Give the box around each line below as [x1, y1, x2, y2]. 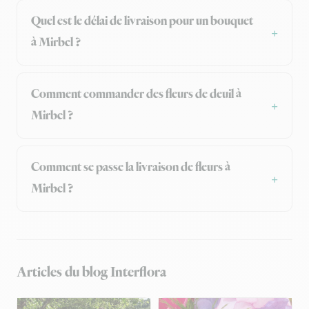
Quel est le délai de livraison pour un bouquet [31, 13, 253, 30]
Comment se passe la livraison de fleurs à [31, 159, 230, 177]
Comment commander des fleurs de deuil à [31, 86, 241, 103]
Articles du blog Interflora [17, 263, 166, 283]
